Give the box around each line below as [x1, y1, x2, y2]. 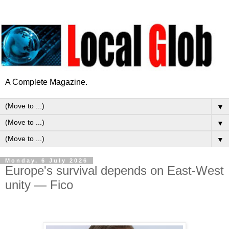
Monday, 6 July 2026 [5, 157, 88, 164]
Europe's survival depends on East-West [5, 163, 224, 177]
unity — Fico [5, 177, 73, 192]
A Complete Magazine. [5, 77, 87, 86]
